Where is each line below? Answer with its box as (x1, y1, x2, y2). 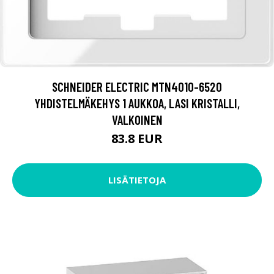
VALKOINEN (111, 111, 163, 127)
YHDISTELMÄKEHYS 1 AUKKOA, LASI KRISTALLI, (34, 95, 240, 111)
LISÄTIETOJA (108, 174, 166, 187)
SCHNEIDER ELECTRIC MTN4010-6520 (52, 78, 222, 94)
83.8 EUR (111, 130, 163, 147)
